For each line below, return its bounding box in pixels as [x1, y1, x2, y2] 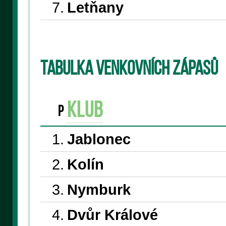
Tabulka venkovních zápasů [40, 60, 218, 80]
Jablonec [67, 130, 131, 147]
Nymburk [67, 181, 131, 198]
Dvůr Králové [67, 206, 158, 223]
